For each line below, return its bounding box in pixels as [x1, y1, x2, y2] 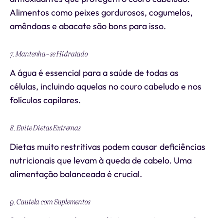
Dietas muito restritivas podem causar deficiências [10, 141, 205, 152]
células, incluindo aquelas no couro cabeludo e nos [10, 81, 201, 92]
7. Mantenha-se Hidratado [10, 49, 88, 59]
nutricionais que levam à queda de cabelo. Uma [10, 155, 192, 166]
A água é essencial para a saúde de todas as [10, 67, 179, 78]
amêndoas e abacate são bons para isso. [10, 20, 166, 32]
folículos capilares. [10, 94, 81, 106]
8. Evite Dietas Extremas [10, 123, 80, 133]
